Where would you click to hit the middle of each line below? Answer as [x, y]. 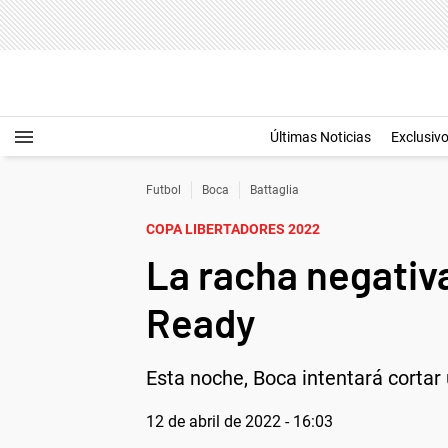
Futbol [163, 190]
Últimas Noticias [320, 137]
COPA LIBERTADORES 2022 [233, 229]
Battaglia [274, 190]
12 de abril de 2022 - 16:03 [239, 421]
